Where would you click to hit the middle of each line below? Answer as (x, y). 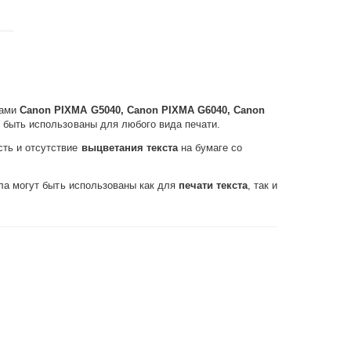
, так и (262, 185)
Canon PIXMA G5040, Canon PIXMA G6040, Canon (142, 110)
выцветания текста (129, 148)
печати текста (211, 185)
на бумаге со (210, 148)
